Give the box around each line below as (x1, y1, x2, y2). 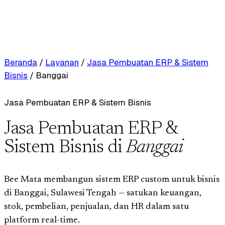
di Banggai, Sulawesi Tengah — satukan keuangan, (4, 188, 201, 198)
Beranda (4, 57, 37, 68)
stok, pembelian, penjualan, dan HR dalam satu (4, 202, 189, 211)
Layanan (45, 57, 79, 68)
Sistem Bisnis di (4, 138, 126, 157)
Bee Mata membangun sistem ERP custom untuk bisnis (4, 175, 219, 184)
